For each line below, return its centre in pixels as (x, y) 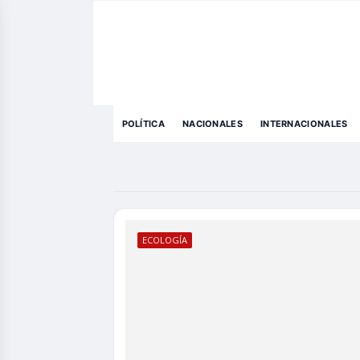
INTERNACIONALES (304, 124)
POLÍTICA (143, 124)
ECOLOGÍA (164, 240)
